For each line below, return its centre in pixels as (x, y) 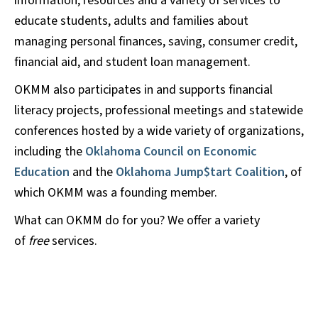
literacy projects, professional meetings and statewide (159, 111)
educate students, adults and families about (131, 21)
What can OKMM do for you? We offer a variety (137, 221)
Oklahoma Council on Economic (171, 152)
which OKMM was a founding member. (116, 193)
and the (93, 172)
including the (50, 152)
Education (42, 172)
